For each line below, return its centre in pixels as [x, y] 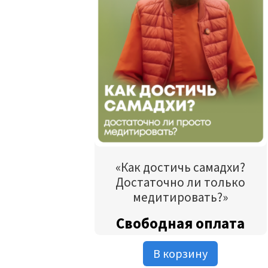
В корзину [181, 253]
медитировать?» [181, 197]
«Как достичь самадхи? [181, 167]
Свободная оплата [181, 223]
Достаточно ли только [181, 182]
